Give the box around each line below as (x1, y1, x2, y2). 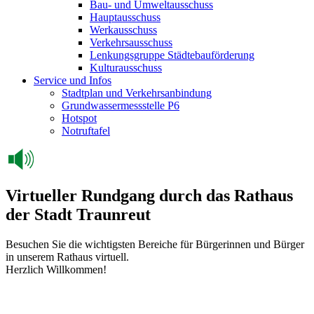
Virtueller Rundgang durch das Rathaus (6, 186, 293, 205)
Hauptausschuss (90, 11, 161, 23)
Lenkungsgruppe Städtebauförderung (90, 49, 254, 61)
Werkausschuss (90, 24, 157, 36)
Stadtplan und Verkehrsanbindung (62, 87, 212, 99)
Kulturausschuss (90, 62, 162, 74)
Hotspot (62, 112, 97, 124)
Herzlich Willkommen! (6, 263, 107, 275)
